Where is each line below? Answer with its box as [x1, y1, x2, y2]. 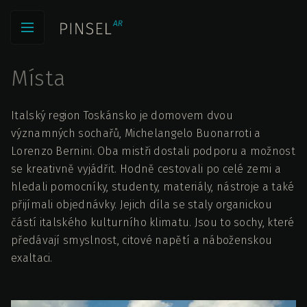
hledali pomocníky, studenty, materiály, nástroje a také [11, 180, 295, 193]
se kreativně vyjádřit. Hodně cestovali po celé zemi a [11, 162, 281, 175]
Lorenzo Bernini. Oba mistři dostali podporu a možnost [11, 145, 295, 158]
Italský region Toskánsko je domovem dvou [11, 109, 233, 122]
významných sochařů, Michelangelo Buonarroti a [11, 127, 261, 140]
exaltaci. [11, 251, 53, 265]
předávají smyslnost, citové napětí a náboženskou [11, 234, 273, 247]
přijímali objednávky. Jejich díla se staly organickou [11, 198, 272, 211]
